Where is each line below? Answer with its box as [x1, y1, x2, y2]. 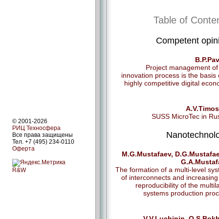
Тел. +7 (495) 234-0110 [12, 138, 74, 145]
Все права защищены [12, 131, 73, 138]
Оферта [12, 145, 35, 152]
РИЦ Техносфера [12, 124, 61, 131]
